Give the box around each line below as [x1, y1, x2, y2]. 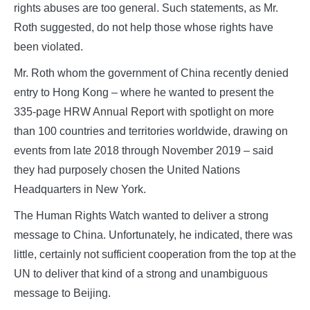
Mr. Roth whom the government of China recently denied [14, 67, 289, 80]
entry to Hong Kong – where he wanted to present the [14, 86, 274, 99]
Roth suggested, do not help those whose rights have [14, 21, 273, 34]
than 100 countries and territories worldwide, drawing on [14, 125, 288, 138]
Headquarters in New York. [14, 183, 146, 196]
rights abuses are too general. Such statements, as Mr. [14, 2, 278, 15]
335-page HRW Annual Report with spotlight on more [14, 106, 274, 118]
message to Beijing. [14, 287, 111, 300]
